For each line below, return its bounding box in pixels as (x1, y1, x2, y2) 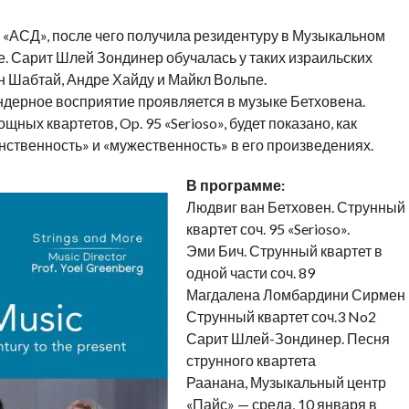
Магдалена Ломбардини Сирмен (185, 286, 405, 304)
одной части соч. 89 (185, 264, 315, 282)
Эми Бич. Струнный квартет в (185, 242, 383, 260)
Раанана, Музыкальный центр (185, 373, 386, 392)
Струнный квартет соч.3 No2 (185, 308, 376, 326)
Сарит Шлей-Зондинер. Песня (185, 330, 390, 348)
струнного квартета (185, 351, 316, 370)
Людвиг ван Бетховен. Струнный (185, 198, 405, 216)
